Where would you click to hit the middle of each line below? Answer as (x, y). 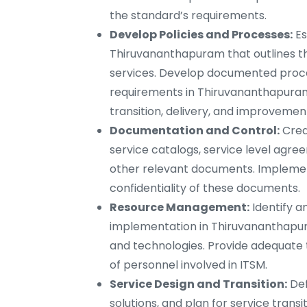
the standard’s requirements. (188, 16)
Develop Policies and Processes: (201, 35)
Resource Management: (180, 208)
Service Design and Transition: (198, 284)
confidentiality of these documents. (205, 188)
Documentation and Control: (195, 131)
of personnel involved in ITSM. (188, 265)
